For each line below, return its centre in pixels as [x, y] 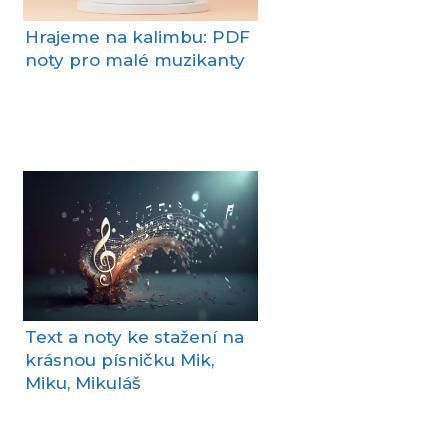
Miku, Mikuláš [83, 383]
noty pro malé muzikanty [135, 60]
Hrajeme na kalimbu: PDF [137, 37]
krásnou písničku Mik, [119, 360]
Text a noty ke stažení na [134, 337]
